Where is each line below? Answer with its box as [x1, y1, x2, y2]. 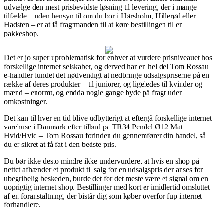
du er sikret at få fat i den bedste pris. [4, 140, 116, 148]
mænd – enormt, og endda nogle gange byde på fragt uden [4, 88, 183, 97]
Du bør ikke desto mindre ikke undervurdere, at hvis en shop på [4, 156, 199, 165]
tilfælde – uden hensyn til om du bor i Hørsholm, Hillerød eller [4, 11, 196, 20]
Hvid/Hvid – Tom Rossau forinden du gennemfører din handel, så [4, 131, 206, 140]
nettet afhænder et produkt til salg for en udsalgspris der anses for [4, 165, 203, 174]
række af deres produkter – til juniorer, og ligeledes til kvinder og [4, 79, 202, 88]
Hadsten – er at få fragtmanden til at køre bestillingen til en [4, 20, 183, 29]
